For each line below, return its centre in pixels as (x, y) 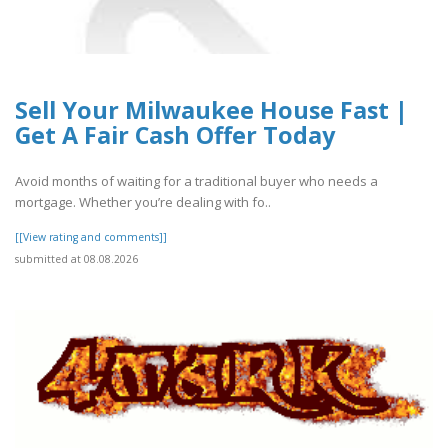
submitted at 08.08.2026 (76, 258)
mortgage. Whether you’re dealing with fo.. (143, 201)
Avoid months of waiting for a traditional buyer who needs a (196, 180)
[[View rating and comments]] (91, 236)
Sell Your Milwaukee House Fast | (211, 109)
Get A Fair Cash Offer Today (175, 134)
